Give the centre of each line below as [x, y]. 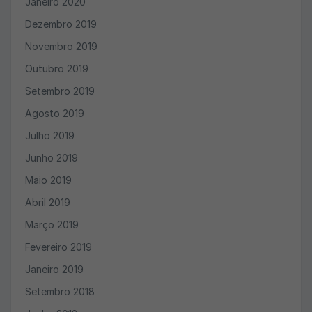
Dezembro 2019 [61, 24]
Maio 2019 [48, 180]
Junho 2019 [52, 158]
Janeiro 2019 [54, 269]
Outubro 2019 [57, 69]
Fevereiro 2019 [58, 247]
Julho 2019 [50, 135]
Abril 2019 [48, 202]
